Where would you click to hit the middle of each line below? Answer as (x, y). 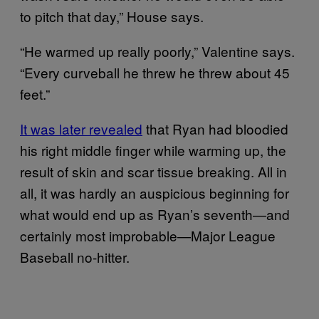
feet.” (35, 93)
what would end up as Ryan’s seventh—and (155, 214)
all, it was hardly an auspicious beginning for (155, 192)
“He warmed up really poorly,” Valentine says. (157, 51)
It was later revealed (81, 128)
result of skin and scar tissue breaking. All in (153, 171)
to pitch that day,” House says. (112, 16)
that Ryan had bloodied (215, 128)
